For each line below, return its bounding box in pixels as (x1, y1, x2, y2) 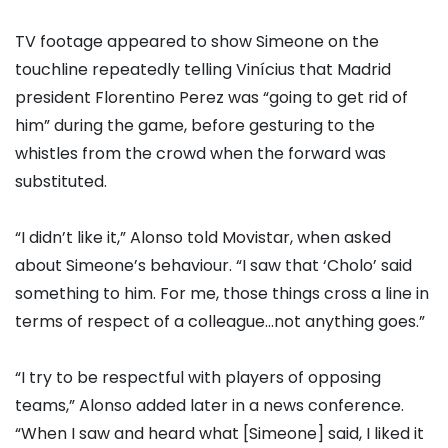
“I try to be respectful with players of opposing (15, 366, 381, 390)
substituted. (15, 170, 107, 194)
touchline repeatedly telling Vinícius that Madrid (15, 58, 391, 82)
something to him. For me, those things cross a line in (15, 282, 429, 306)
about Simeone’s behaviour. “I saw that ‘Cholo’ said (15, 254, 412, 278)
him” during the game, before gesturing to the (15, 114, 375, 138)
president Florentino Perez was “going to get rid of (15, 86, 408, 110)
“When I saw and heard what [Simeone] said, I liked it (15, 422, 424, 446)
